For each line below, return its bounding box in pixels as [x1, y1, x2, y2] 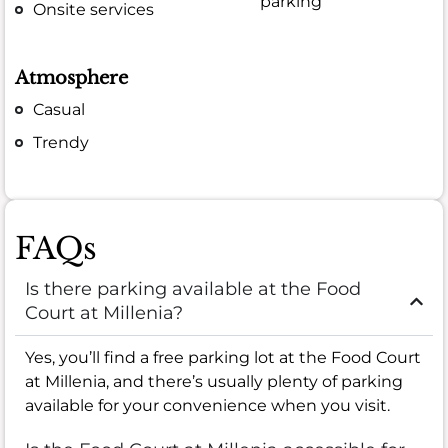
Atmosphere [15, 66, 128, 89]
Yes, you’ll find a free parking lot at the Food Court [25, 348, 421, 368]
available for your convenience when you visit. [25, 396, 390, 416]
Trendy [33, 132, 90, 152]
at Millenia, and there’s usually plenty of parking [25, 372, 403, 392]
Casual [33, 99, 86, 119]
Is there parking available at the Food [25, 278, 361, 301]
